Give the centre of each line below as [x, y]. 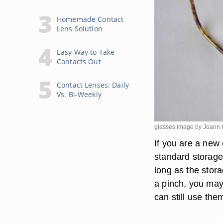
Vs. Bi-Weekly [79, 94]
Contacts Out [79, 61]
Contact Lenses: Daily [93, 85]
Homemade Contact [90, 19]
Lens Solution [80, 29]
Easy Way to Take [86, 52]
